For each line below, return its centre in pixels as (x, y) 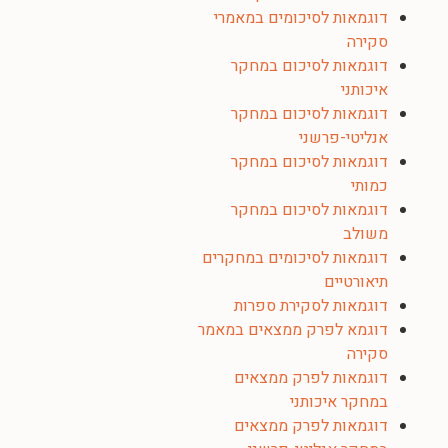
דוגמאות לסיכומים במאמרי (301, 18)
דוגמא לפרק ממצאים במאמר (293, 330)
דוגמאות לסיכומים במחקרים (295, 258)
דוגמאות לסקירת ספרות (311, 306)
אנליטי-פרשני (343, 138)
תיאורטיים (356, 282)
